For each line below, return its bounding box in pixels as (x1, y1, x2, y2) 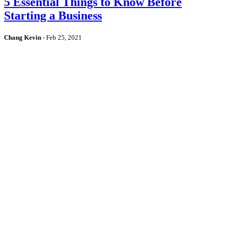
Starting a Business (4, 9, 102, 23)
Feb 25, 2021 (46, 34, 82, 42)
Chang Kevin (4, 34, 41, 42)
